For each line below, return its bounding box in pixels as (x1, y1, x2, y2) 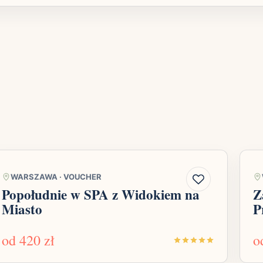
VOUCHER (63, 172, 102, 182)
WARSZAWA (11, 172, 58, 182)
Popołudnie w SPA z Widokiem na (2, 184, 200, 205)
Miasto (2, 199, 42, 220)
